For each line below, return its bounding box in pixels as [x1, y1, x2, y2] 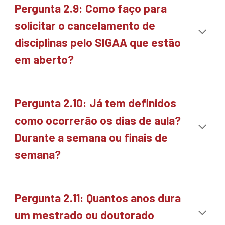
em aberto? [15, 52, 77, 66]
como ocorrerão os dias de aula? [15, 113, 181, 127]
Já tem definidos [89, 96, 177, 110]
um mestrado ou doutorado [15, 208, 155, 222]
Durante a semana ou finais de [15, 130, 168, 144]
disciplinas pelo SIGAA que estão [15, 35, 181, 49]
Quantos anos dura [86, 191, 181, 205]
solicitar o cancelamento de [15, 18, 156, 32]
